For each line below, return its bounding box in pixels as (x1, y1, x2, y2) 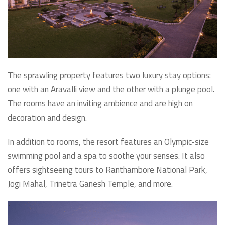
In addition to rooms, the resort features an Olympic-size (8, 135, 209, 148)
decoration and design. (8, 110, 89, 124)
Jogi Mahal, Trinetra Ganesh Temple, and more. (8, 177, 175, 190)
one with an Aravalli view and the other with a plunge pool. (8, 82, 214, 96)
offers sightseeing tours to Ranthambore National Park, (8, 163, 207, 176)
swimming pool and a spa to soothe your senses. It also (8, 149, 205, 162)
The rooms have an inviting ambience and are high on (8, 96, 193, 110)
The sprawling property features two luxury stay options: (8, 68, 211, 82)
